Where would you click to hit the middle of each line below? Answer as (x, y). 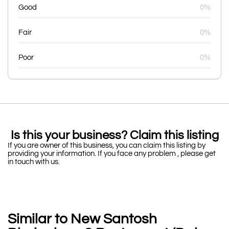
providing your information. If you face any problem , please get (112, 153)
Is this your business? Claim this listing (114, 135)
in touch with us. (35, 162)
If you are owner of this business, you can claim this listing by (107, 145)
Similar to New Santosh (82, 219)
